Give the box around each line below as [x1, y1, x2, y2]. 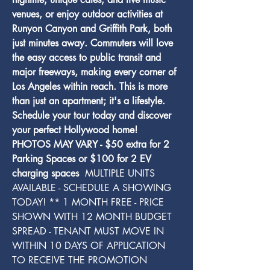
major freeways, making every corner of [12, 66, 179, 78]
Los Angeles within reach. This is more [12, 80, 171, 93]
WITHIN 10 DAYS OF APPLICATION [12, 239, 168, 252]
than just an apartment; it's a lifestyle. [12, 95, 168, 107]
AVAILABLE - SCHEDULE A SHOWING [12, 181, 174, 194]
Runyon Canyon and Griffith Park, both [12, 22, 175, 35]
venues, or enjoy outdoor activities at [12, 8, 166, 20]
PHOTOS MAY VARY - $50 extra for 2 [12, 138, 172, 151]
